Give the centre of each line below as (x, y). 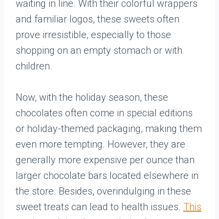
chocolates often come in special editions (104, 113)
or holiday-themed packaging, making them (109, 129)
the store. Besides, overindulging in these (103, 191)
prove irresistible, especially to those (93, 35)
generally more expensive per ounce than (105, 160)
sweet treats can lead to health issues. (99, 207)
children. (34, 66)
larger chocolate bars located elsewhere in (107, 175)
